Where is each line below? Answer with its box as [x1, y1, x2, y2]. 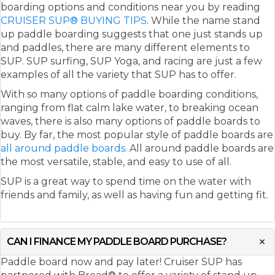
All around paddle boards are [127, 142, 274, 154]
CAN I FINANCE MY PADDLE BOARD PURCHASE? [7, 235, 227, 247]
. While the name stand [147, 14, 260, 26]
